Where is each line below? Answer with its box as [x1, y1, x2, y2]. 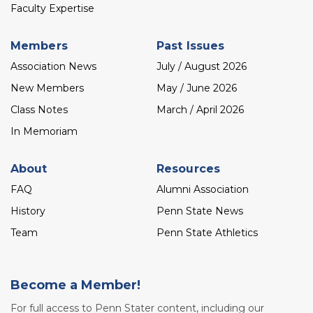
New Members [10, 81, 84, 94]
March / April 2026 [156, 103, 244, 117]
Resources [156, 161, 220, 175]
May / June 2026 [156, 81, 237, 94]
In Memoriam [10, 125, 78, 138]
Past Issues [156, 38, 225, 52]
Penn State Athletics [156, 226, 258, 240]
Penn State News [156, 204, 243, 217]
